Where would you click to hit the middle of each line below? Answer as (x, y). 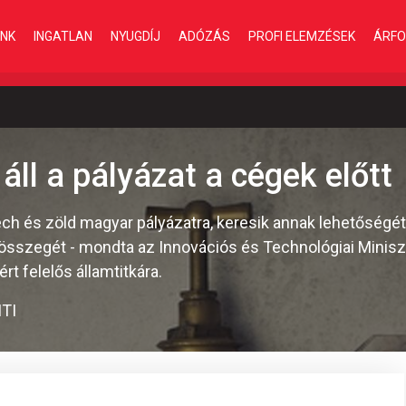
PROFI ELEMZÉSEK (302, 36)
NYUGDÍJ (135, 36)
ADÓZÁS (204, 36)
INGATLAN (63, 36)
